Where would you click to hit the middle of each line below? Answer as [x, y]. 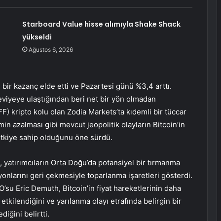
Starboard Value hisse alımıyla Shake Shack [101, 24]
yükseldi [37, 37]
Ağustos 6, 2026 [51, 50]
